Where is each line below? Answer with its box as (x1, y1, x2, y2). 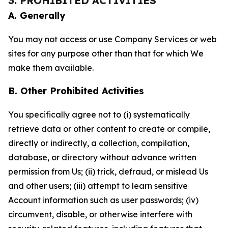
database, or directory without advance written (8, 152, 196, 162)
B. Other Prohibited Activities (8, 85, 144, 97)
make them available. (8, 63, 94, 73)
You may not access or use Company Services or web (8, 34, 217, 44)
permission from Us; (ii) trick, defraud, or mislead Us (8, 166, 208, 177)
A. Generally (8, 10, 65, 21)
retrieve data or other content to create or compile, (8, 124, 210, 134)
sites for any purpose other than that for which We (8, 48, 204, 59)
